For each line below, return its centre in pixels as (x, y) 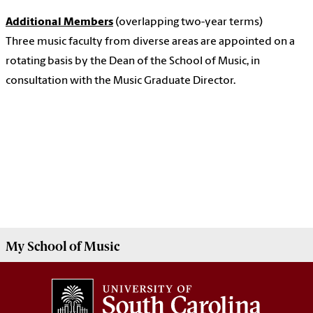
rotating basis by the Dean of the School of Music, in (133, 62)
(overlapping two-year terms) (188, 23)
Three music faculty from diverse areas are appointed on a (150, 42)
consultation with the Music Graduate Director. (121, 81)
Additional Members (59, 23)
